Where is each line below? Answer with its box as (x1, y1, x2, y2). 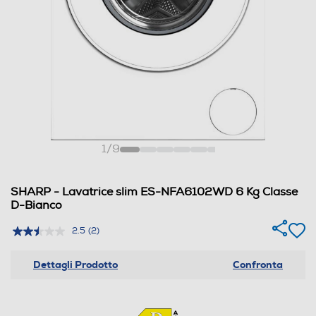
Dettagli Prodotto (33, 257, 118, 271)
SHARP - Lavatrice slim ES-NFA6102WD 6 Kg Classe (11, 184, 298, 199)
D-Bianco (11, 197, 62, 212)
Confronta (233, 257, 283, 271)
